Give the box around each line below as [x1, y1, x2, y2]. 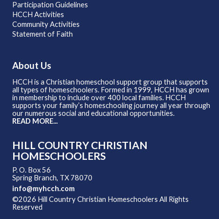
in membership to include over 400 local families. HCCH [12, 93, 186, 102]
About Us [12, 60, 51, 71]
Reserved [12, 203, 44, 212]
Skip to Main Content [51, 203, 119, 212]
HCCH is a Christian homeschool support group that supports [12, 78, 208, 87]
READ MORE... [12, 117, 58, 126]
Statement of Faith [12, 30, 73, 39]
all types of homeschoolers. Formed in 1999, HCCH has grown [12, 86, 209, 94]
